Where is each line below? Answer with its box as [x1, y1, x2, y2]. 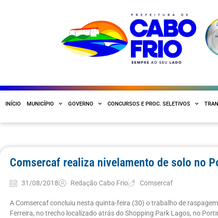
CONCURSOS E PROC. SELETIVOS [108, 100, 190, 107]
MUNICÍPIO [27, 100, 54, 107]
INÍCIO [5, 100, 21, 107]
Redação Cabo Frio [70, 179, 128, 187]
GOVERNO [68, 100, 93, 107]
